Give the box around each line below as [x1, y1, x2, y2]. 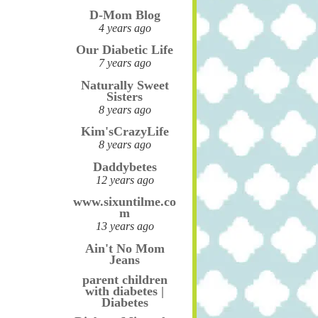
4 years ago [98, 21, 151, 35]
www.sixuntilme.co [73, 194, 177, 209]
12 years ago [95, 172, 154, 187]
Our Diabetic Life [76, 43, 174, 57]
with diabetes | [85, 283, 165, 298]
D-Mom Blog [89, 7, 160, 22]
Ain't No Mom [84, 241, 165, 256]
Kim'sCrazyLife [80, 124, 169, 139]
